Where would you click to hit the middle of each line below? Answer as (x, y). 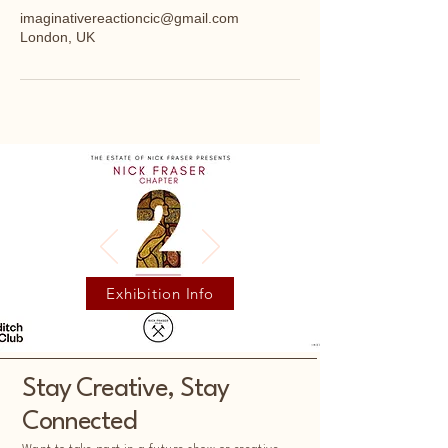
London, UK (57, 37)
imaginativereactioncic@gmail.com (129, 18)
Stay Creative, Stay (125, 389)
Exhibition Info (160, 293)
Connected (79, 422)
